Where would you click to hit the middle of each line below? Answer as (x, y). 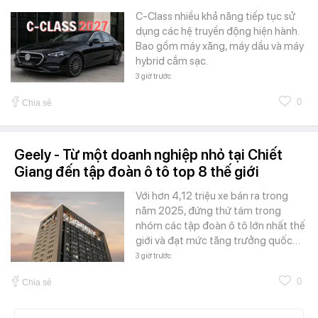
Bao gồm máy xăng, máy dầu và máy (220, 46)
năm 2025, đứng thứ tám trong (208, 211)
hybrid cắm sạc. (172, 61)
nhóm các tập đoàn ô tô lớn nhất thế (220, 226)
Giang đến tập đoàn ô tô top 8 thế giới (137, 172)
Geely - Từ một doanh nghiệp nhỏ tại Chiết (148, 155)
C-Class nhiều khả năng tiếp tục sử (215, 17)
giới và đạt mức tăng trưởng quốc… (218, 241)
